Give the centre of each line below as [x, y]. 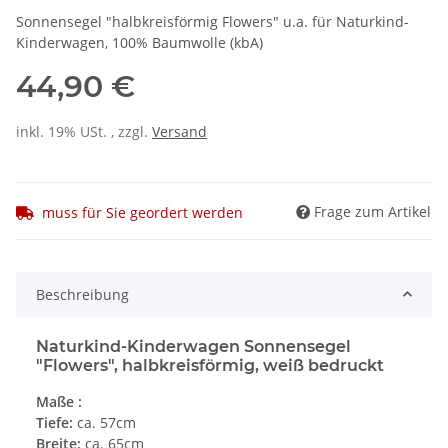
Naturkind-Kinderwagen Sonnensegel [193, 346]
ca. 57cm [104, 422]
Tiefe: [54, 422]
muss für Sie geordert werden [142, 212]
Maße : [59, 401]
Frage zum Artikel [372, 211]
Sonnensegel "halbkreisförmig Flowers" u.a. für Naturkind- [212, 22]
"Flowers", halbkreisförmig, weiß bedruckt [210, 365]
